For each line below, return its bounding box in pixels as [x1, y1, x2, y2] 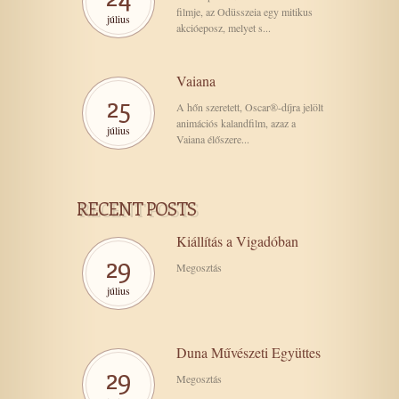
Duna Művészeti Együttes [176, 343, 321, 362]
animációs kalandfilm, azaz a [176, 116, 296, 131]
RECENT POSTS [77, 196, 196, 221]
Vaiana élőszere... [176, 132, 249, 147]
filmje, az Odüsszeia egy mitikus [176, 4, 313, 20]
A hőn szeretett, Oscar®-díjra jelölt [176, 100, 323, 115]
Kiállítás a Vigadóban [176, 232, 298, 251]
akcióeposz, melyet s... [176, 20, 271, 36]
